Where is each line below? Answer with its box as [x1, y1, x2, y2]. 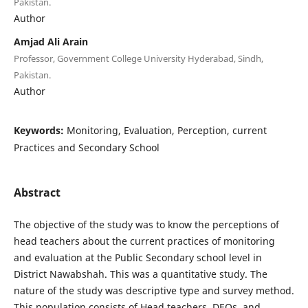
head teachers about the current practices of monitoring [13, 234, 275, 247]
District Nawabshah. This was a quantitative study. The [13, 267, 267, 280]
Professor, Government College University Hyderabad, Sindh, [13, 52, 263, 65]
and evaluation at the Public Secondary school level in [13, 250, 262, 264]
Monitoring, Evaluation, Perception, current [66, 123, 267, 137]
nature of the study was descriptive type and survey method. [13, 283, 294, 297]
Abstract [13, 184, 60, 200]
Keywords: [13, 123, 67, 137]
